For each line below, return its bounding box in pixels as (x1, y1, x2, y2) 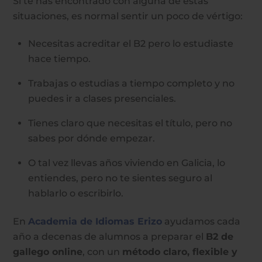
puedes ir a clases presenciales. (28, 93, 176, 105)
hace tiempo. (28, 53, 91, 65)
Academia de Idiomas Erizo (28, 216, 163, 227)
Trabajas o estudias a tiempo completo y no (28, 78, 235, 89)
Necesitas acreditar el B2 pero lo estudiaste (28, 38, 233, 50)
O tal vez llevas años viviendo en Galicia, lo (28, 157, 225, 169)
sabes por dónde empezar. (28, 133, 155, 144)
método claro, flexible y (122, 246, 238, 258)
